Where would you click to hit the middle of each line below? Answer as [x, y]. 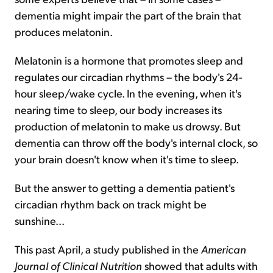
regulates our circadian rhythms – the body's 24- [128, 76]
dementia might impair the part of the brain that [128, 15]
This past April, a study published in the [108, 249]
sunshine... [40, 220]
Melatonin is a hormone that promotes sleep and [129, 60]
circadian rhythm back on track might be [111, 204]
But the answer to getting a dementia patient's [125, 187]
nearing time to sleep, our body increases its [118, 109]
